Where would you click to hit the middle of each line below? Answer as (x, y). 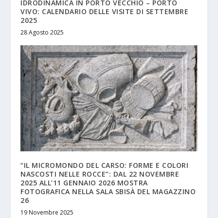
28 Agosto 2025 (42, 32)
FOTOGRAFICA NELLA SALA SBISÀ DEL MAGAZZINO (108, 191)
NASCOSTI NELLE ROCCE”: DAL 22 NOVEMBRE (100, 174)
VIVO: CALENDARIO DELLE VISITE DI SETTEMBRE (105, 11)
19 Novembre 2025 (47, 212)
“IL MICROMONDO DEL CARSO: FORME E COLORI (105, 165)
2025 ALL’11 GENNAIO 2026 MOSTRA (84, 182)
